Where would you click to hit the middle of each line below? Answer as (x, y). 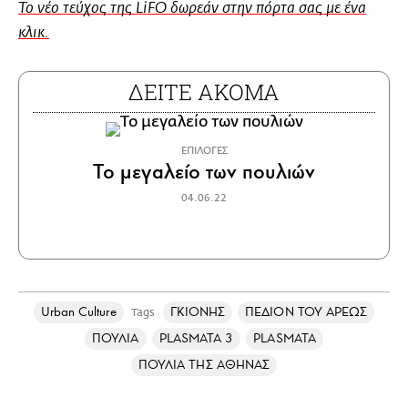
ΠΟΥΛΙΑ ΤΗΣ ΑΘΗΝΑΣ (204, 364)
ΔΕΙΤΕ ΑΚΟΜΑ (204, 92)
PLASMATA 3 (196, 338)
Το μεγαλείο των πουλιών (204, 171)
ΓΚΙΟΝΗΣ (198, 311)
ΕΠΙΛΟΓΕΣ (204, 150)
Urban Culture (78, 311)
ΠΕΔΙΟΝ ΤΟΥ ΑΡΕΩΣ (306, 311)
